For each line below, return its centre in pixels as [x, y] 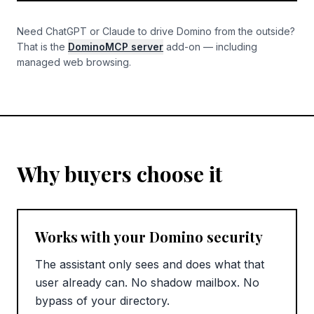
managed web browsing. [74, 62]
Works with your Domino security [149, 237]
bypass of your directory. [102, 301]
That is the [41, 47]
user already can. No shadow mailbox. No [147, 283]
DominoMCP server [116, 47]
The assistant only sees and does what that [150, 265]
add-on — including [212, 47]
